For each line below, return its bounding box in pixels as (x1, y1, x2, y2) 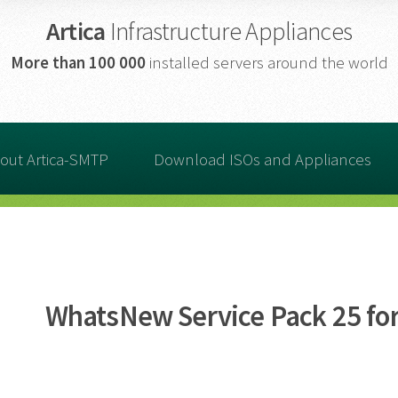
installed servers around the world (148, 52, 388, 73)
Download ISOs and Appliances (153, 148, 371, 170)
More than (10, 52, 89, 73)
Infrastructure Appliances (109, 14, 353, 47)
